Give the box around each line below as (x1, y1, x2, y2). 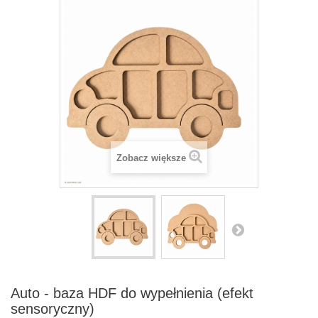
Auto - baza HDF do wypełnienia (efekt (11, 285, 253, 301)
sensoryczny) (11, 301, 94, 317)
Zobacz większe (116, 153, 186, 163)
